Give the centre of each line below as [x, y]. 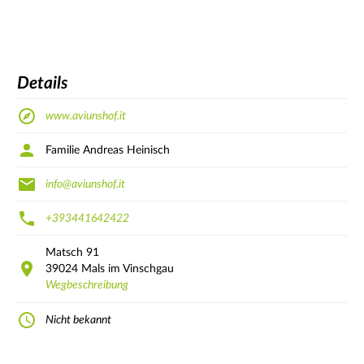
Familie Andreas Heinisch [108, 150]
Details [43, 84]
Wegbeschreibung [87, 285]
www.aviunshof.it [86, 116]
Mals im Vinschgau [128, 269]
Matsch [66, 252]
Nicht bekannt [78, 320]
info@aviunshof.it [85, 184]
